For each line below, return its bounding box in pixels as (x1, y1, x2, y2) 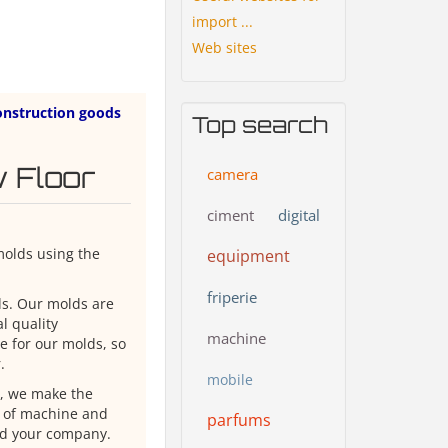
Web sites (192, 37, 257, 57)
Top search (192, 110, 328, 138)
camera (207, 163, 258, 184)
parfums (207, 408, 271, 431)
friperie (207, 286, 257, 307)
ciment (207, 204, 254, 225)
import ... (192, 11, 253, 31)
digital (278, 204, 320, 225)
